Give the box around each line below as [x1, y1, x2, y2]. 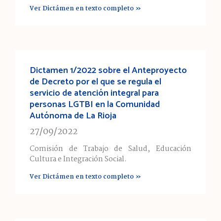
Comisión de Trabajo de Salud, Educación [30, 143, 191, 155]
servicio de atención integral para [30, 85, 159, 101]
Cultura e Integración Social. [30, 153, 127, 165]
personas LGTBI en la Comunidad [30, 97, 160, 112]
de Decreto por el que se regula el [30, 74, 161, 89]
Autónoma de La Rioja [30, 108, 116, 123]
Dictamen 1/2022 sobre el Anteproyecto [30, 63, 187, 78]
